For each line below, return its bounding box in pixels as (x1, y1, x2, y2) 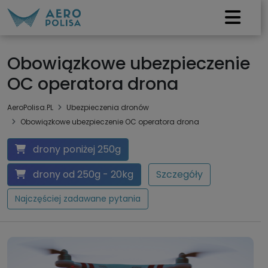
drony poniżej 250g (31, 142, 121, 156)
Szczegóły (156, 167, 203, 181)
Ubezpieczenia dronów (66, 102, 149, 112)
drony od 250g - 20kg (31, 167, 133, 181)
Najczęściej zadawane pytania (15, 192, 141, 205)
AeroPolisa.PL (7, 102, 53, 112)
